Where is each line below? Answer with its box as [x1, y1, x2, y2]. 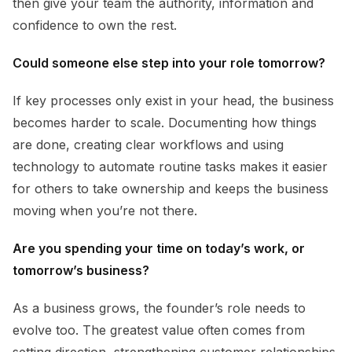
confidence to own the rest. [13, 17, 177, 34]
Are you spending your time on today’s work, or [13, 240, 305, 257]
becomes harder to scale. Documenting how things [13, 115, 317, 131]
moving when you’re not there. [13, 203, 197, 219]
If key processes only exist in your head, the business [13, 93, 334, 109]
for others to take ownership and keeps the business [13, 181, 328, 197]
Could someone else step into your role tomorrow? [13, 55, 325, 71]
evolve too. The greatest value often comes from [13, 322, 305, 339]
